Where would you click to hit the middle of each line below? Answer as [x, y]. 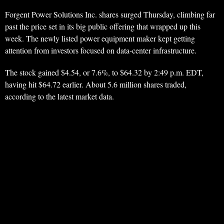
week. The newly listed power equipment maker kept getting [100, 38]
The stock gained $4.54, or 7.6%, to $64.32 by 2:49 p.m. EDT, [104, 72]
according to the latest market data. [59, 96]
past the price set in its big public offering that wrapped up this [103, 26]
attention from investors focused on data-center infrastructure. [101, 50]
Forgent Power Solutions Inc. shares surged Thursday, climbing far [110, 14]
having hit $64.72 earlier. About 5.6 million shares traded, [96, 84]
